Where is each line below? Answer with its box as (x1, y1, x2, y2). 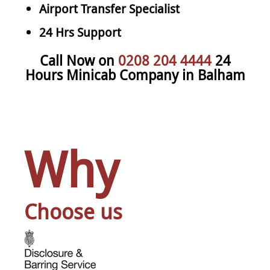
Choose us (24, 196, 122, 225)
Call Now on (39, 51, 118, 70)
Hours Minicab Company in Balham (25, 65, 245, 84)
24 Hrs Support (39, 24, 121, 40)
